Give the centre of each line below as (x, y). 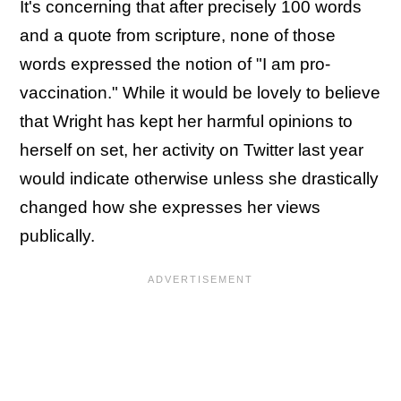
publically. (57, 236)
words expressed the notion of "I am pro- (175, 64)
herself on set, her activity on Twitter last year (192, 150)
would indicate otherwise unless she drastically (199, 179)
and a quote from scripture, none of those (178, 36)
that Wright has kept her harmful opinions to (186, 122)
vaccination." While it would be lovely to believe (200, 93)
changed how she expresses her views (170, 208)
